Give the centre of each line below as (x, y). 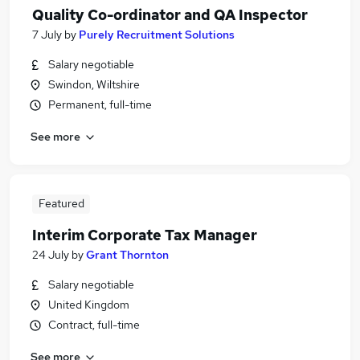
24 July (51, 255)
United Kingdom (89, 305)
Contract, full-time (94, 325)
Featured (61, 203)
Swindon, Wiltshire (94, 84)
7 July (47, 35)
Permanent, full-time (100, 104)
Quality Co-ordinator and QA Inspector (170, 15)
